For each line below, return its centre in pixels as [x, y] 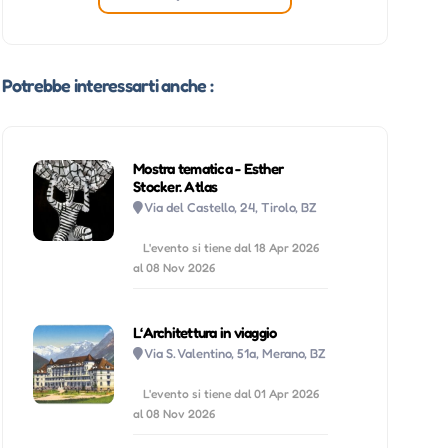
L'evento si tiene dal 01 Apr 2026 [231, 393]
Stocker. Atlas [175, 186]
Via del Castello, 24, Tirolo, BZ [231, 206]
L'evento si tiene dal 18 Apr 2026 [231, 247]
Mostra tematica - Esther [208, 168]
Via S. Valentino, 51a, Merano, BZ [235, 352]
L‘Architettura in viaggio [205, 332]
